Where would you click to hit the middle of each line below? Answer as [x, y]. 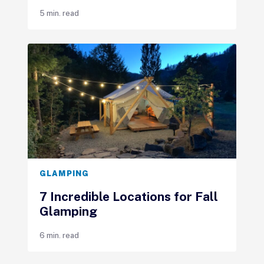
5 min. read [59, 13]
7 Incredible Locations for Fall [128, 196]
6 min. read [59, 235]
